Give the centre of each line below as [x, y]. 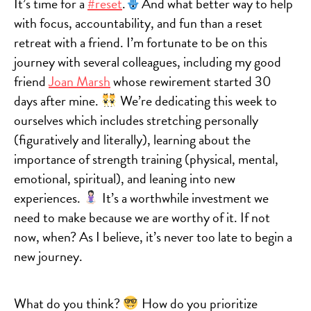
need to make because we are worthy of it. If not [142, 217]
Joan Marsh [79, 81]
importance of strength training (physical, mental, [146, 159]
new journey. [48, 256]
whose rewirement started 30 [191, 81]
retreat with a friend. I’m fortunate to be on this [141, 42]
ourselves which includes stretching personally [136, 120]
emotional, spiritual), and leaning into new [125, 178]
